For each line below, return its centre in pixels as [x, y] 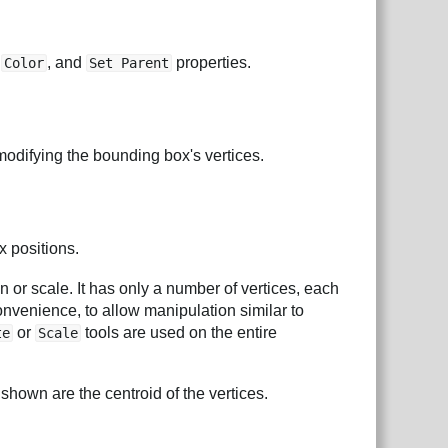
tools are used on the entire [179, 332]
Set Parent [129, 63]
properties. [212, 63]
